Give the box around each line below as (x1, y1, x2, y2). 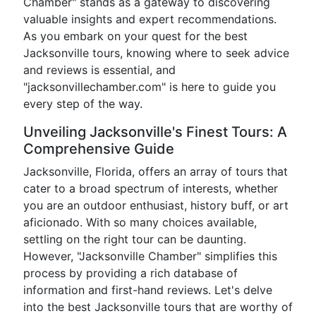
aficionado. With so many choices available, (23, 215, 257, 229)
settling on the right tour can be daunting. (23, 232, 246, 246)
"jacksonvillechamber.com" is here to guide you (23, 80, 276, 94)
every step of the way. (23, 97, 142, 111)
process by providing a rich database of (23, 266, 238, 280)
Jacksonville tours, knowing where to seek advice (23, 46, 289, 60)
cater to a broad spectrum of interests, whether (23, 181, 278, 195)
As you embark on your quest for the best (23, 29, 248, 43)
